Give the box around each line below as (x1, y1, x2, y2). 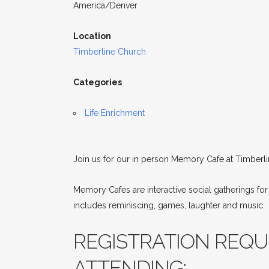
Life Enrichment (85, 108, 145, 118)
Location (73, 31, 111, 41)
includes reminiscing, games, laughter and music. (73, 201, 265, 210)
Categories (73, 77, 122, 87)
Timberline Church (73, 47, 146, 56)
